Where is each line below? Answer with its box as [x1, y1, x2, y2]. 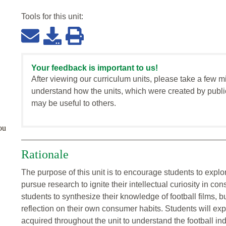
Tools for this [21, 12, 68, 21]
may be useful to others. [31, 99, 116, 108]
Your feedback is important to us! [31, 64, 158, 73]
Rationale [21, 148, 69, 161]
